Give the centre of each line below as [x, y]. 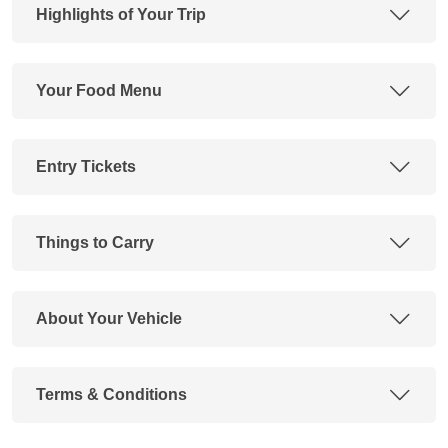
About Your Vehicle [109, 318]
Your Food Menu [99, 90]
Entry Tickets [86, 166]
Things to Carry [95, 242]
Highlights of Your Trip [121, 14]
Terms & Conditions [111, 394]
